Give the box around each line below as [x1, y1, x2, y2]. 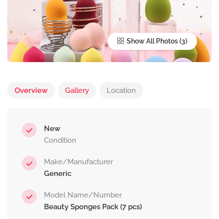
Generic [44, 169, 71, 178]
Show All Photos [125, 37, 178, 45]
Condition [44, 136, 76, 145]
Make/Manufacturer [44, 157, 113, 167]
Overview [15, 86, 47, 95]
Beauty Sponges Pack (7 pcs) [44, 202, 142, 212]
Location [107, 86, 136, 95]
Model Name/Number [44, 191, 122, 200]
